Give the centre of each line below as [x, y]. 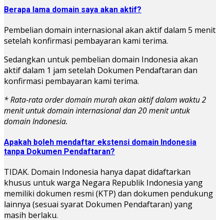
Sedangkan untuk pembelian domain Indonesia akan [101, 60]
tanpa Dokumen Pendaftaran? [59, 151]
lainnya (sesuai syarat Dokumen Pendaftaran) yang [98, 204]
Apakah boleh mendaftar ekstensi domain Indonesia [100, 142]
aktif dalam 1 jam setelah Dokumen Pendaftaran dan [101, 70]
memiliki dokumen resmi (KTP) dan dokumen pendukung [109, 193]
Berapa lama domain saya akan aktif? [73, 10]
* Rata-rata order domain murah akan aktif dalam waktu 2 [105, 100]
